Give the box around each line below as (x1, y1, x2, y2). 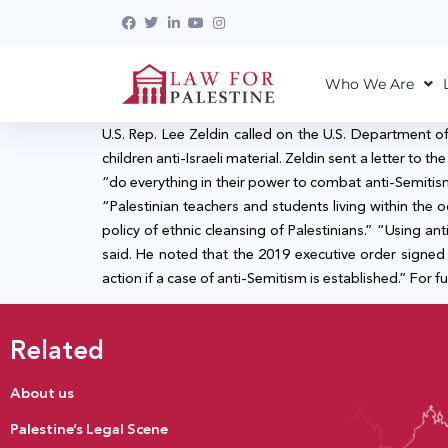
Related (10, 327, 104, 373)
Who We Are (324, 75, 414, 93)
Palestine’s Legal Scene (10, 415, 168, 442)
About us (10, 379, 74, 406)
